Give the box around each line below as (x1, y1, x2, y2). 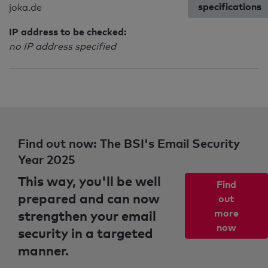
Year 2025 (18, 152, 75, 166)
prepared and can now (18, 190, 160, 206)
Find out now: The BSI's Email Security (18, 136, 240, 150)
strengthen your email (18, 207, 156, 224)
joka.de (9, 2, 42, 13)
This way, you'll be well (18, 172, 161, 189)
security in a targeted (18, 224, 153, 241)
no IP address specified (9, 41, 116, 52)
